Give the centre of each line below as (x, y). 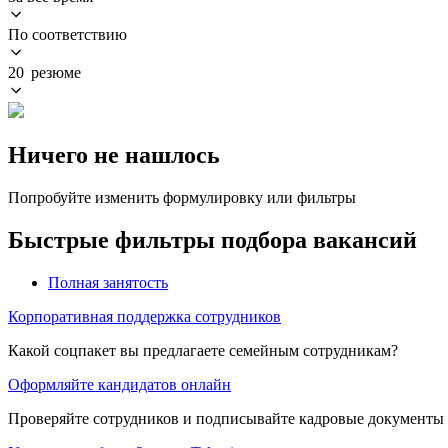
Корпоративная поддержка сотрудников (144, 316)
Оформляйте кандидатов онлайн (119, 384)
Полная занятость (108, 282)
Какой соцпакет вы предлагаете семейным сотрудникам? (203, 350)
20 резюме (44, 72)
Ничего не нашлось (114, 154)
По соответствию (67, 34)
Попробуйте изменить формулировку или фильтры (182, 197)
